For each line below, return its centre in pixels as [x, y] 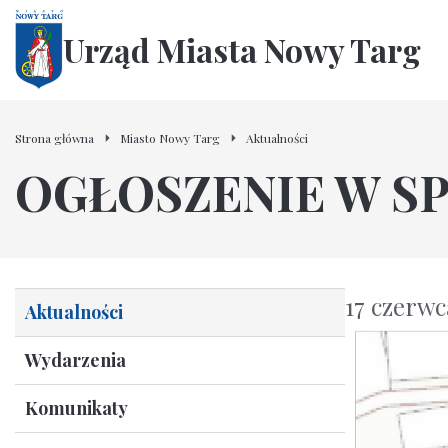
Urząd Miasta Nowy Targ [242, 49]
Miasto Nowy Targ [170, 137]
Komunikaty [76, 408]
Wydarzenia [75, 360]
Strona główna [54, 137]
